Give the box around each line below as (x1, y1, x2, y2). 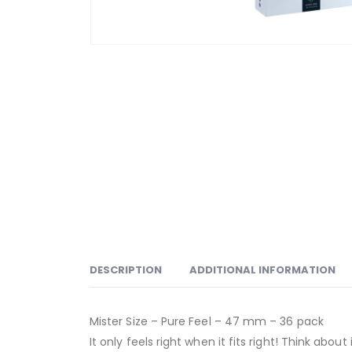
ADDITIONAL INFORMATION (189, 262, 335, 277)
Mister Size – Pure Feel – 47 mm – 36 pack (90, 313, 324, 329)
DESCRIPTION (90, 262, 162, 277)
